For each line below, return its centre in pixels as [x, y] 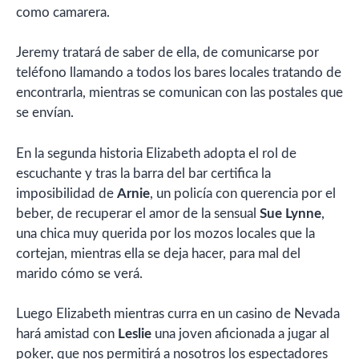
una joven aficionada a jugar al [240, 334]
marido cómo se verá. [79, 273]
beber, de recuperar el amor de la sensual [138, 213]
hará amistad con [67, 334]
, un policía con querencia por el [243, 193]
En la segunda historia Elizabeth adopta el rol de [156, 153]
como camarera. [63, 12]
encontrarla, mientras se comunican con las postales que [179, 93]
